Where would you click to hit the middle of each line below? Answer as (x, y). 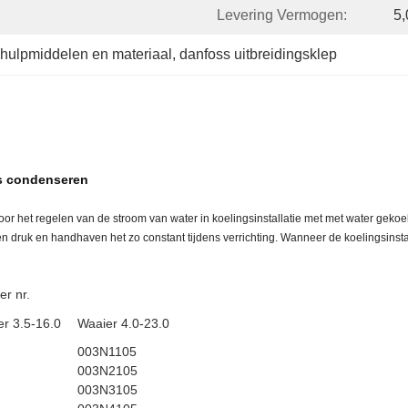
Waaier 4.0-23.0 (123, 323)
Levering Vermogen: (282, 15)
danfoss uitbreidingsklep (258, 54)
